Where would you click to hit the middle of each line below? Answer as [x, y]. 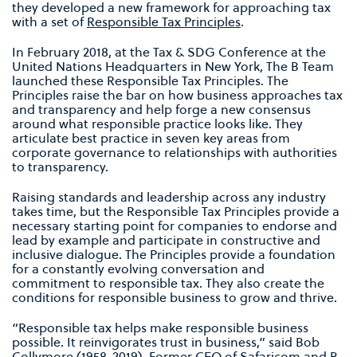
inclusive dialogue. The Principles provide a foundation [174, 255]
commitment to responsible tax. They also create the [168, 283]
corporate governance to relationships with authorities [175, 153]
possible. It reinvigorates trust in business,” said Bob [166, 342]
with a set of [49, 22]
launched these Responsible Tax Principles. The [150, 81]
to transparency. [60, 167]
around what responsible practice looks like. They [157, 124]
